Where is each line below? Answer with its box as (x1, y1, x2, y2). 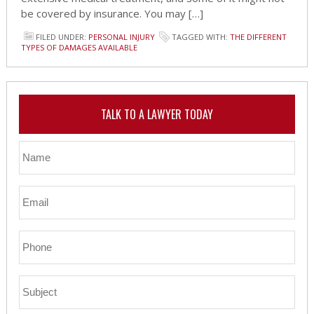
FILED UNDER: (35, 32, 88, 43)
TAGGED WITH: (171, 32, 230, 43)
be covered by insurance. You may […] (20, 6, 203, 21)
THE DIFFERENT (229, 32, 287, 43)
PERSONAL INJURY (88, 32, 155, 43)
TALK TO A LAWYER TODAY (100, 105, 213, 123)
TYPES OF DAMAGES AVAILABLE (20, 42, 137, 53)
